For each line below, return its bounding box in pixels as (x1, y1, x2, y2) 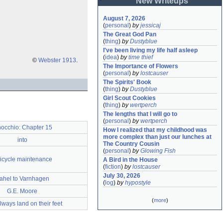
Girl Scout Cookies (103, 95, 156, 102)
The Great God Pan (103, 31, 156, 38)
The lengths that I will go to (103, 111, 177, 117)
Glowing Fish (140, 147, 176, 154)
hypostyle (125, 179, 151, 186)
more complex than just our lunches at (103, 133, 212, 140)
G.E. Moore (7, 188, 37, 195)
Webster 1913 (38, 57, 76, 64)
